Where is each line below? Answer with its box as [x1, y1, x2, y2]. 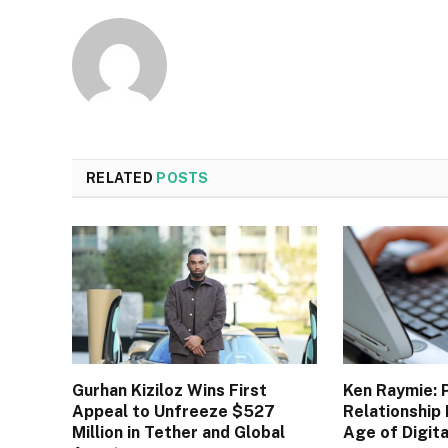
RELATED [86, 169, 157, 186]
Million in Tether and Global [72, 422, 285, 442]
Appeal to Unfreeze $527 [72, 401, 275, 421]
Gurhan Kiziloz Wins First [72, 380, 267, 400]
